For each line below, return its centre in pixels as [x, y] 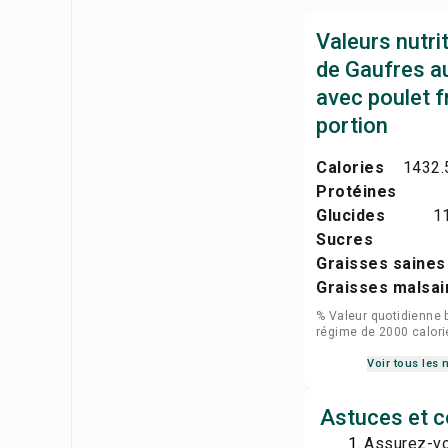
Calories [350, 167]
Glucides [350, 215]
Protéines [356, 191]
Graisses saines [381, 263]
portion [352, 125]
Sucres [344, 239]
